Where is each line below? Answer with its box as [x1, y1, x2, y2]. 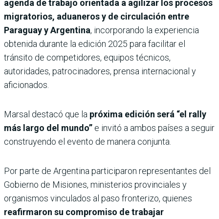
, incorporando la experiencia [90, 25, 199, 36]
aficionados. [4, 80, 49, 90]
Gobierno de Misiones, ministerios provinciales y [4, 179, 187, 190]
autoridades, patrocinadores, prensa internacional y [4, 66, 196, 77]
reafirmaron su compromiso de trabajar [4, 207, 164, 218]
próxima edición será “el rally [89, 109, 206, 120]
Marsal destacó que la [4, 109, 89, 120]
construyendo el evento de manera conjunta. [4, 136, 171, 147]
